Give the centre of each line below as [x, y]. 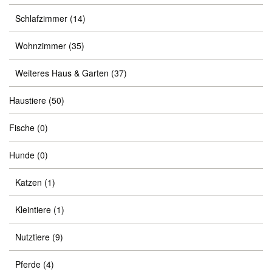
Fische [22, 127]
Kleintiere [33, 209]
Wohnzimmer [41, 46]
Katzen [29, 182]
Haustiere [28, 100]
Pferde [28, 264]
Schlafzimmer [41, 18]
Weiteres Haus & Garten [62, 73]
